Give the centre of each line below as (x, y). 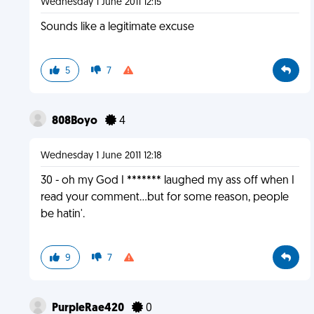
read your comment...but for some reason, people (164, 198)
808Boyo (75, 121)
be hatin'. (62, 214)
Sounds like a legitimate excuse (117, 27)
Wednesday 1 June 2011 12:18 (101, 156)
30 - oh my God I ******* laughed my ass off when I (167, 181)
